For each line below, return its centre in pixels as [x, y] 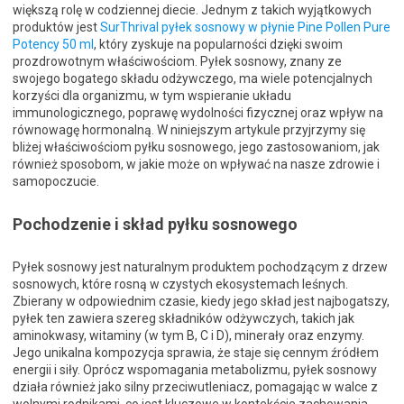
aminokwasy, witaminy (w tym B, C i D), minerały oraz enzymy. [188, 336]
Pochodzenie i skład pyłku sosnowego [155, 225]
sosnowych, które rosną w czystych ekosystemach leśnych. [180, 285]
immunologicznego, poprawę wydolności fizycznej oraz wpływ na [198, 113]
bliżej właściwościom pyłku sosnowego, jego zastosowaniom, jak [196, 147]
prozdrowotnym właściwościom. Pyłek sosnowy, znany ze [177, 62]
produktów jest [56, 28]
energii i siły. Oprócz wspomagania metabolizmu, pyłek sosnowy [195, 370]
